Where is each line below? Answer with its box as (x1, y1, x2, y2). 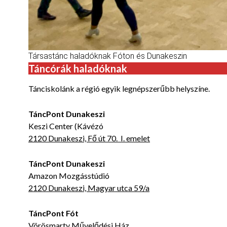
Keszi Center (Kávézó (28, 121, 103, 131)
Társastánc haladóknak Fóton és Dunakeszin (28, 51, 187, 61)
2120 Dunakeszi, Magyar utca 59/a (28, 183, 149, 193)
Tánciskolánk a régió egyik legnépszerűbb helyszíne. (28, 84, 210, 94)
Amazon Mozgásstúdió (28, 171, 109, 181)
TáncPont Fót (28, 208, 79, 218)
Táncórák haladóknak (28, 62, 127, 75)
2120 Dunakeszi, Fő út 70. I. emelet (28, 133, 150, 143)
